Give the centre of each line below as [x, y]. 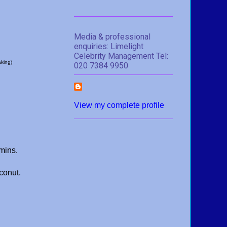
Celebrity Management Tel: [121, 56]
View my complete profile [119, 105]
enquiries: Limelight [109, 46]
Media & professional [112, 36]
